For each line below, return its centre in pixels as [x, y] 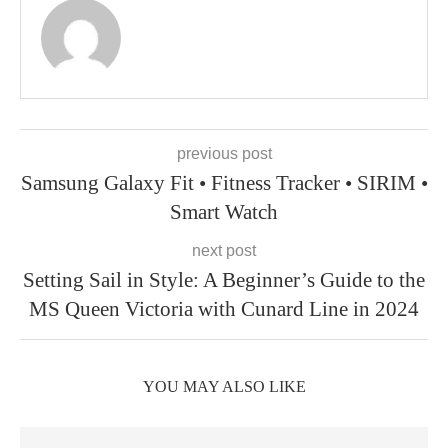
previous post [224, 153]
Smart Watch [224, 212]
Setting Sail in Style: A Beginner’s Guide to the [224, 280]
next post [224, 250]
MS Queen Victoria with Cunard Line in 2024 [224, 309]
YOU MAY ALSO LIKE [224, 386]
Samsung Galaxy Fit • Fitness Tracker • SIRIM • [224, 183]
